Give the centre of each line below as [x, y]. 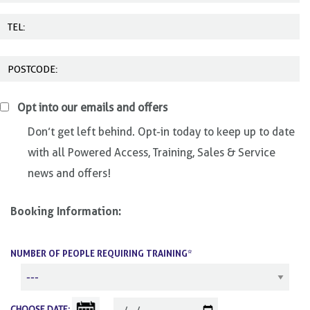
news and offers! [69, 173]
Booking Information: [66, 211]
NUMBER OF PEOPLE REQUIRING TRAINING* [101, 253]
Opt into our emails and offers [92, 108]
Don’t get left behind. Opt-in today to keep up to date [161, 132]
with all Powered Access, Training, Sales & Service [152, 153]
